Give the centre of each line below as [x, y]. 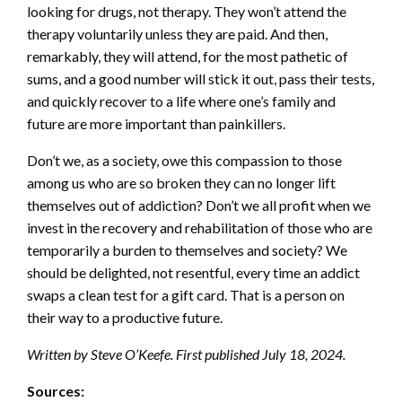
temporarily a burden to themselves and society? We [187, 250]
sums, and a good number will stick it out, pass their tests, [201, 79]
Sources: [56, 391]
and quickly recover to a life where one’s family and [181, 101]
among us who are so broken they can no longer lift [181, 183]
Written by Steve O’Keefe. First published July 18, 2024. [186, 354]
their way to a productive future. [125, 318]
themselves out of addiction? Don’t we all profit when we [199, 205]
